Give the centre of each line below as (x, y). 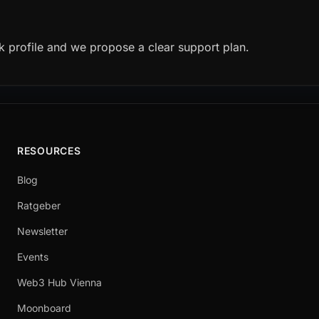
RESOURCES (49, 151)
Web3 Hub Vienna (59, 282)
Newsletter (42, 231)
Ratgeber (39, 205)
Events (33, 257)
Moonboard (44, 308)
